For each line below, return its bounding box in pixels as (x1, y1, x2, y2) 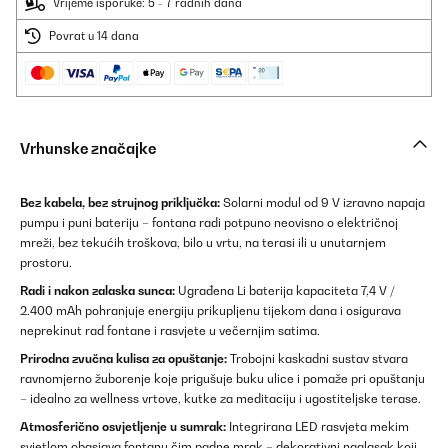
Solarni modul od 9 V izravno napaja (220, 195, 425, 210)
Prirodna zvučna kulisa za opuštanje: (20, 351, 227, 366)
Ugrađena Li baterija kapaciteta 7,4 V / (175, 283, 395, 298)
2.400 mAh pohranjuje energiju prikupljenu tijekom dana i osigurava (20, 303, 401, 318)
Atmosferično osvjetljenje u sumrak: (20, 419, 226, 434)
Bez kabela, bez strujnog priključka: (20, 195, 220, 210)
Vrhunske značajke (20, 140, 156, 157)
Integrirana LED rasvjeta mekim (226, 419, 409, 434)
